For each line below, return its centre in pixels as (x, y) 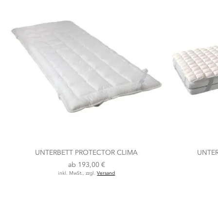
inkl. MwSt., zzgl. (78, 173)
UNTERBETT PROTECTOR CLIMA (87, 153)
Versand (106, 173)
